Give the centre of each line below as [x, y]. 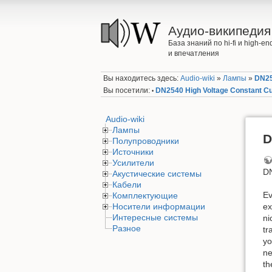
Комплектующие [145, 195]
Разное [127, 228]
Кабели [127, 185]
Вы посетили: [127, 90]
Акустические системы [157, 174]
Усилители [133, 163]
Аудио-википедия [219, 31]
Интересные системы [155, 217]
